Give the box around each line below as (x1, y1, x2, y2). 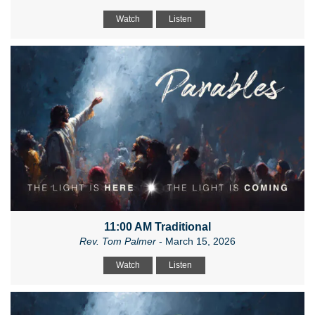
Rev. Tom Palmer (79, 236, 156, 247)
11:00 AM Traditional (104, 221, 211, 233)
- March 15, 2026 (156, 236, 236, 247)
